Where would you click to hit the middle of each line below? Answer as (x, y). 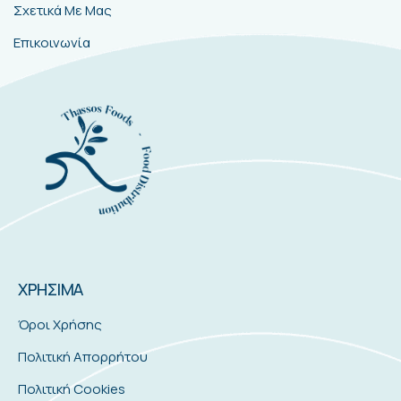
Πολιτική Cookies (72, 388)
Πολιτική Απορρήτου (83, 356)
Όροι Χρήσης (60, 324)
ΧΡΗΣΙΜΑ (51, 290)
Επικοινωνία (52, 42)
